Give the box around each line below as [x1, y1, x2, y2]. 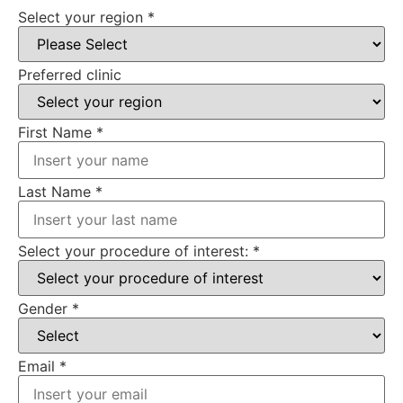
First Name [18, 122, 96, 141]
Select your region [18, 7, 148, 26]
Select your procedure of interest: [18, 241, 253, 260]
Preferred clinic [18, 65, 121, 84]
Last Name [18, 182, 95, 201]
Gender [18, 299, 72, 318]
